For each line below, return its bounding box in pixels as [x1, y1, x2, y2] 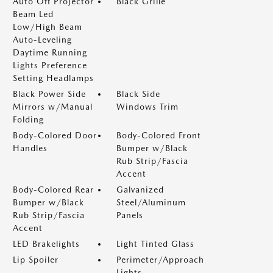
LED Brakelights [13, 239, 80, 249]
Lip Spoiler [13, 255, 58, 264]
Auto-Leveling [13, 35, 72, 44]
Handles [13, 143, 48, 153]
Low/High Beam [13, 22, 82, 32]
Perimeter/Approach [116, 255, 204, 264]
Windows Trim [116, 102, 179, 112]
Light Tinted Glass [116, 239, 194, 249]
